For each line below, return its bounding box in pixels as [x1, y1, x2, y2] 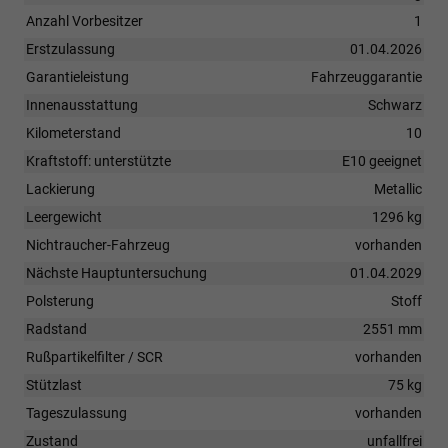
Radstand [26, 320, 87, 337]
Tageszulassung [26, 404, 127, 421]
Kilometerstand [26, 124, 121, 141]
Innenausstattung [26, 96, 138, 113]
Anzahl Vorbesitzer [26, 12, 143, 29]
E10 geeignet [342, 152, 422, 169]
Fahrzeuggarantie [311, 68, 422, 85]
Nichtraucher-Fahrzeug [26, 236, 170, 253]
